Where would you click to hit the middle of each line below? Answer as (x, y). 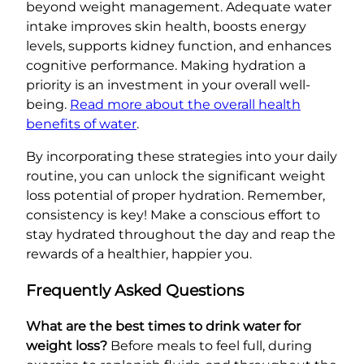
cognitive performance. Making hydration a (166, 65)
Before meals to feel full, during (210, 346)
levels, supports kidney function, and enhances (179, 45)
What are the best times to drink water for (163, 327)
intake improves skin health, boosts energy (166, 26)
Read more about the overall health (185, 104)
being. (48, 104)
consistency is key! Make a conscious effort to (173, 214)
